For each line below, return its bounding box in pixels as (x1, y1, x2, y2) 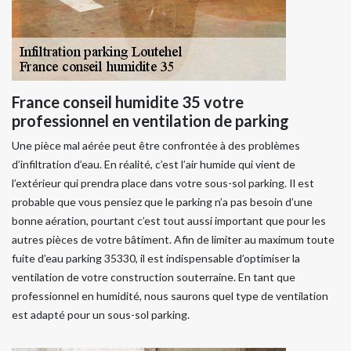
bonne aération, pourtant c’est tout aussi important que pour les (12, 214, 326, 228)
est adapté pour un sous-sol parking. (12, 308, 190, 322)
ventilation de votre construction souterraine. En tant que (12, 270, 295, 284)
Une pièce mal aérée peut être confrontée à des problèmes (12, 139, 300, 153)
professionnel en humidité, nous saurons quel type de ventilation (12, 289, 328, 303)
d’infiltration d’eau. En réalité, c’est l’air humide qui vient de (12, 157, 295, 172)
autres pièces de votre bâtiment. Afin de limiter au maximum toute (12, 233, 335, 247)
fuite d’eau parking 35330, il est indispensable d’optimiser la (12, 251, 300, 266)
